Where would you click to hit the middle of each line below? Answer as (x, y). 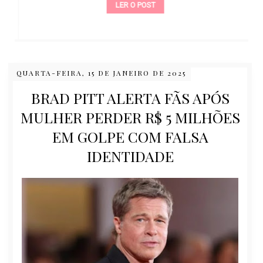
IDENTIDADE (130, 156)
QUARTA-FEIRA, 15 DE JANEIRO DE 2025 (101, 73)
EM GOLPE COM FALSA (130, 137)
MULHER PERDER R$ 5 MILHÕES (130, 117)
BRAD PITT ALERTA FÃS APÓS (130, 98)
